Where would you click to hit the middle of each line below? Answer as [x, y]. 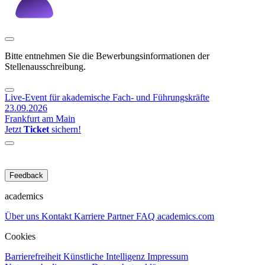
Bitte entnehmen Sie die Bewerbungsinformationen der [107, 56]
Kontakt [58, 216]
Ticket [36, 130]
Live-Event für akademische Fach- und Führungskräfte [107, 98]
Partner [122, 216]
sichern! [65, 130]
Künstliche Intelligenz [105, 257]
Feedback [26, 176]
